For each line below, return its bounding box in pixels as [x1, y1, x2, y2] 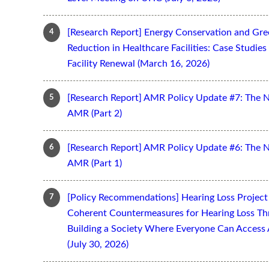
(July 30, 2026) [67, 239, 128, 249]
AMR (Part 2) [67, 108, 122, 118]
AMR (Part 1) [67, 158, 122, 168]
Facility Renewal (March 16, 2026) [67, 58, 210, 68]
